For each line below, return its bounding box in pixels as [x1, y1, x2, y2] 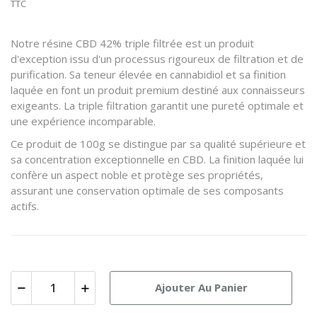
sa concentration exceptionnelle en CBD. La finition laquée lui [11, 151, 304, 166]
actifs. [11, 198, 39, 213]
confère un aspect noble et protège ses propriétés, [11, 167, 263, 182]
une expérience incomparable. [11, 113, 156, 128]
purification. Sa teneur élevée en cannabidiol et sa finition [11, 67, 286, 81]
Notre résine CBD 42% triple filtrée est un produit [11, 35, 254, 50]
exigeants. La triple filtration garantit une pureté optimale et [11, 98, 304, 113]
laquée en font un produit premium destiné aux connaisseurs [11, 82, 305, 97]
